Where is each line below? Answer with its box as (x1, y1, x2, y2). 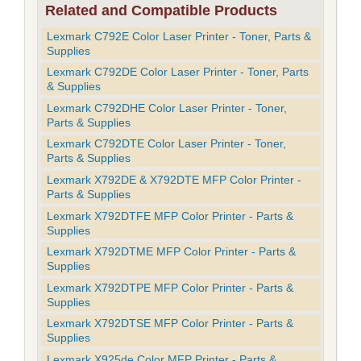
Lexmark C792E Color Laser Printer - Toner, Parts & (47, 29, 312, 43)
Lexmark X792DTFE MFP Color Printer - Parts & (47, 209, 294, 222)
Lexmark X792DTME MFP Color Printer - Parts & (47, 245, 297, 259)
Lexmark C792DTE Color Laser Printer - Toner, (47, 137, 287, 151)
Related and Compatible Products (44, 2, 277, 19)
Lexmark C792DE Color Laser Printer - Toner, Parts (47, 65, 309, 79)
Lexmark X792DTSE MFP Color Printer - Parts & (47, 317, 294, 330)
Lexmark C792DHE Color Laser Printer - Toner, (47, 101, 288, 114)
